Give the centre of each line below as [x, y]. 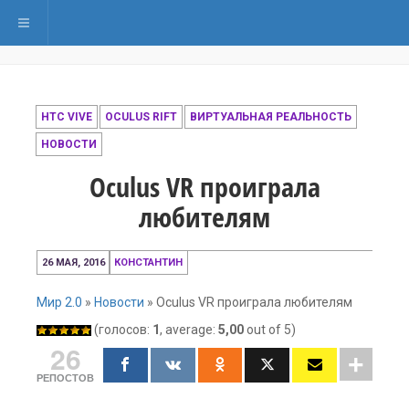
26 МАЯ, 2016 [73, 262]
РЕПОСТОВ [65, 378]
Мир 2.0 [59, 302]
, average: [189, 330]
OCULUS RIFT [141, 117]
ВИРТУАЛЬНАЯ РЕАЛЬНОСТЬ [271, 117]
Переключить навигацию [94, 22]
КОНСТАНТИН [148, 262]
